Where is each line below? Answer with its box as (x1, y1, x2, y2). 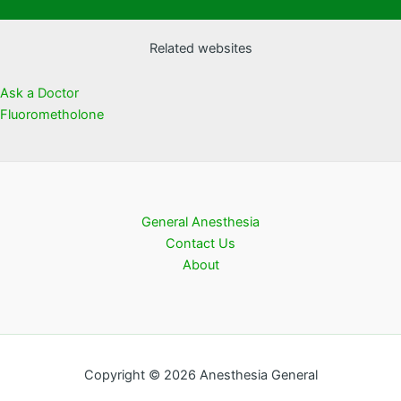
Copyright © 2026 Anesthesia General (83, 367, 318, 383)
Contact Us (166, 235, 235, 252)
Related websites (149, 40, 252, 57)
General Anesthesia (141, 214, 260, 230)
